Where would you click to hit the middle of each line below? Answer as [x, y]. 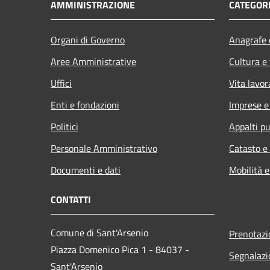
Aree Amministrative [93, 61]
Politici [64, 126]
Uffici [61, 83]
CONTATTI [71, 199]
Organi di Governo [88, 39]
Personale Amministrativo [104, 148]
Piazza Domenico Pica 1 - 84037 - [120, 249]
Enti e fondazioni [85, 105]
